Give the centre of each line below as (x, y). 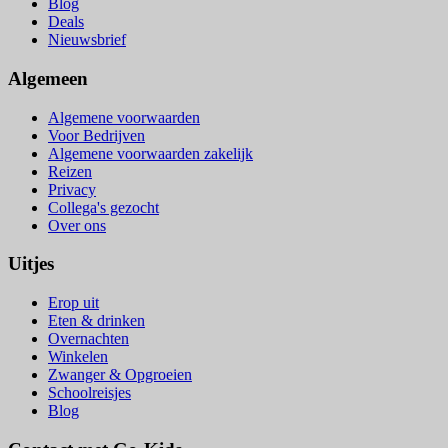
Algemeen (48, 78)
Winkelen (78, 357)
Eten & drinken (96, 321)
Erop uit (73, 303)
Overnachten (88, 339)
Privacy (72, 189)
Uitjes (31, 264)
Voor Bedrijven (96, 135)
